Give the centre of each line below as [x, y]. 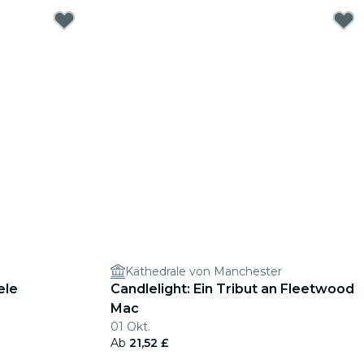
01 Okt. [130, 327]
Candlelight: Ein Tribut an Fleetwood [232, 289]
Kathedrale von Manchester [204, 271]
